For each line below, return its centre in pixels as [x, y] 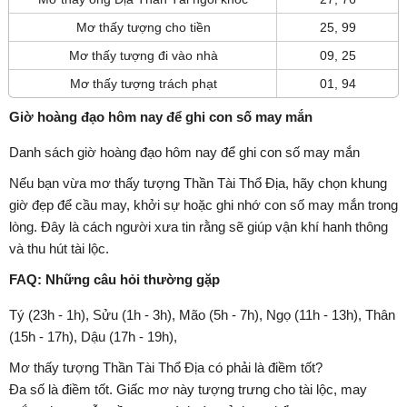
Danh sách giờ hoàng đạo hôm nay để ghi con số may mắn [184, 153]
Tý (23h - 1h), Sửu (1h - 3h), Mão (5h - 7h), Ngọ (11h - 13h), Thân [202, 315]
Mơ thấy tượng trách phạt [143, 84]
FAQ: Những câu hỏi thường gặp [114, 280]
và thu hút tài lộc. [59, 249]
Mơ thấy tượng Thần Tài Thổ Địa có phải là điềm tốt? [166, 368]
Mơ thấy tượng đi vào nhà [143, 56]
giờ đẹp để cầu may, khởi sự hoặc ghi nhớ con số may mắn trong [203, 205]
